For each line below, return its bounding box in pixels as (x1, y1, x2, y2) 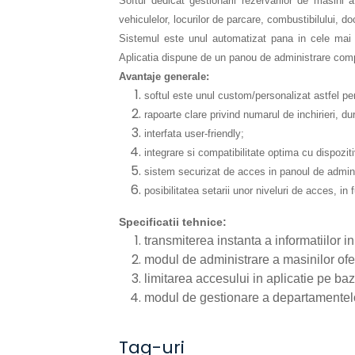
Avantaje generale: (119, 71, 209, 82)
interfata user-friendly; (144, 128, 244, 139)
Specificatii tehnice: (119, 216, 227, 228)
